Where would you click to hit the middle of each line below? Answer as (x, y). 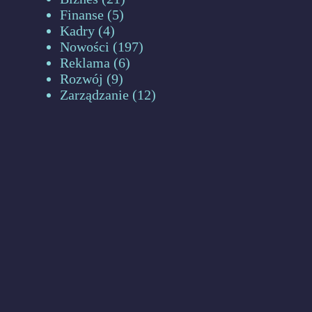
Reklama (85, 63)
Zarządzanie (95, 95)
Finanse (82, 15)
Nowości (85, 47)
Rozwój (82, 79)
